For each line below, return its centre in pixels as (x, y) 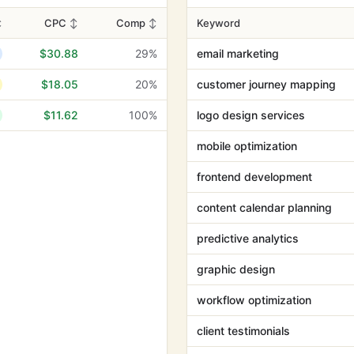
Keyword (218, 23)
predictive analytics (248, 238)
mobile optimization (247, 146)
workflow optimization (254, 300)
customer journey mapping (266, 84)
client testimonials (243, 331)
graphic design (236, 269)
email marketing (238, 53)
